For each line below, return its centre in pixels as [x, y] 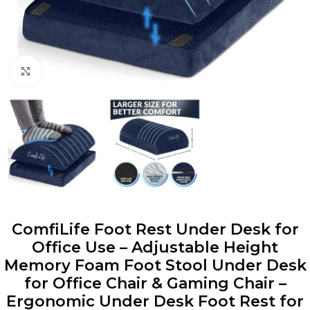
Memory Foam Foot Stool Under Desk [155, 266]
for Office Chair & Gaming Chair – [155, 284]
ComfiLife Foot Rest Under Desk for [155, 230]
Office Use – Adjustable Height [155, 248]
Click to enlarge [73, 71]
